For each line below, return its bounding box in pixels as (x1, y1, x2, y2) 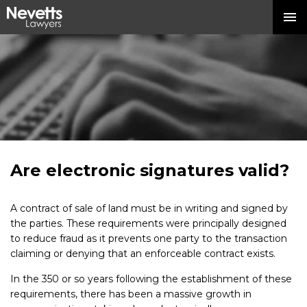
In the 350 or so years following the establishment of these (10, 273, 292, 285)
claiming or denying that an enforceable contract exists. (10, 247, 275, 260)
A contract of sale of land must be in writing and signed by (10, 202, 288, 214)
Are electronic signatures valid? (10, 160, 289, 180)
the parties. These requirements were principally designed (10, 217, 286, 230)
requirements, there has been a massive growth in (10, 288, 251, 300)
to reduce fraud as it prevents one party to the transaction (10, 232, 287, 245)
